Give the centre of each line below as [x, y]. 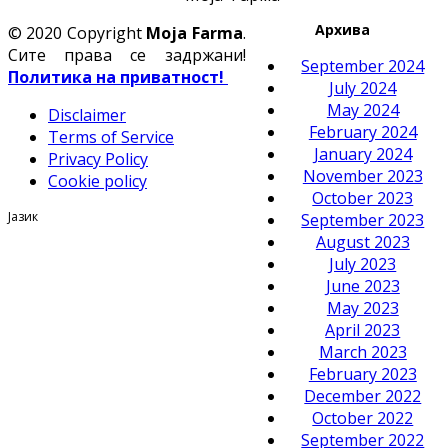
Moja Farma [194, 32]
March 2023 [362, 351]
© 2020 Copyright [77, 32]
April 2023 [363, 329]
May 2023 [362, 307]
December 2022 [363, 395]
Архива [343, 29]
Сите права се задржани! [127, 54]
